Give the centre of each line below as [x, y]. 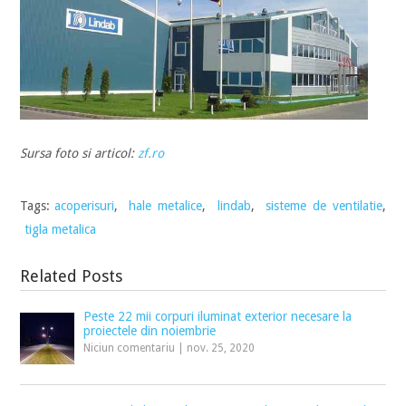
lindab [234, 205]
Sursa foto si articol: [79, 153]
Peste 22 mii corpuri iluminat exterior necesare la [218, 316]
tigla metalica [61, 229]
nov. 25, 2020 [221, 348]
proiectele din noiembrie [150, 330]
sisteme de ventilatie [324, 205]
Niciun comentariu [130, 348]
